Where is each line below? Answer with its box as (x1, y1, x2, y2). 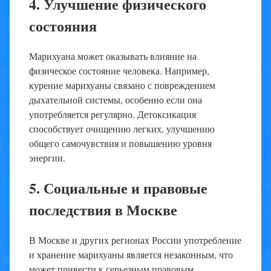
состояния (29, 15, 97, 36)
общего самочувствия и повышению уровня (29, 136, 212, 149)
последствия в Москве (29, 198, 177, 220)
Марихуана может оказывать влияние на (29, 49, 197, 62)
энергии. (29, 151, 65, 164)
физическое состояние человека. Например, (29, 64, 209, 77)
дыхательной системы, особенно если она (29, 93, 202, 106)
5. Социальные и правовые (29, 177, 207, 198)
